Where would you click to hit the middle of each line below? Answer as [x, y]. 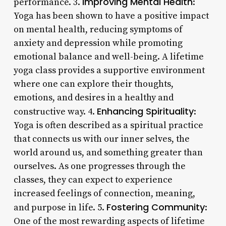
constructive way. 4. [55, 111]
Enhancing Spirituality [145, 111]
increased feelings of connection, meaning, [104, 193]
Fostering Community [155, 207]
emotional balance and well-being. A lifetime [108, 56]
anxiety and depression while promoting [98, 43]
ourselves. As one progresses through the [99, 166]
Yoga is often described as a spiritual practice [108, 125]
